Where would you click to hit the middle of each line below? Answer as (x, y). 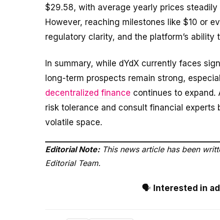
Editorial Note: (72, 149)
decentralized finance (88, 93)
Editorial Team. (73, 163)
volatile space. (74, 123)
